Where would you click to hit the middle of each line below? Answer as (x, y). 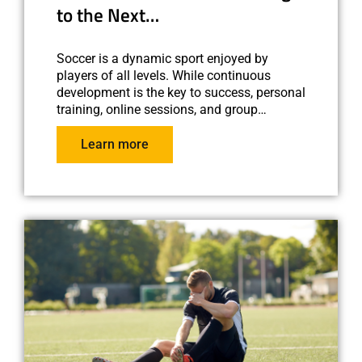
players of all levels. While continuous (164, 75)
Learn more (115, 144)
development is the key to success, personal (181, 92)
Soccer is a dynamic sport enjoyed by (162, 58)
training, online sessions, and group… (162, 109)
